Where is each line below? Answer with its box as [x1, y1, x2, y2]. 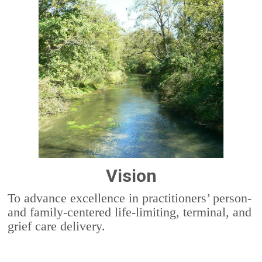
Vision [105, 166, 157, 187]
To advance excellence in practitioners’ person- [8, 191, 252, 206]
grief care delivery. [8, 219, 106, 234]
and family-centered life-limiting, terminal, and [8, 205, 252, 220]
